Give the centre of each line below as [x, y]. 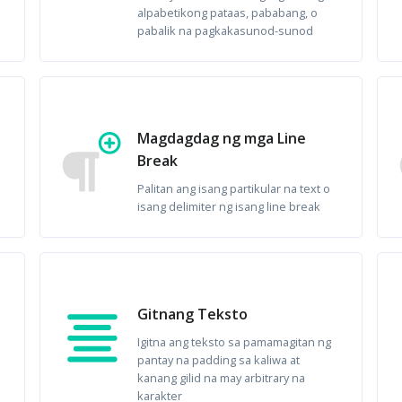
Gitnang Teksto [193, 314]
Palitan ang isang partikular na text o [234, 188]
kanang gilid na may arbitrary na [222, 378]
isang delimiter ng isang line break [229, 206]
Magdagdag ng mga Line [222, 138]
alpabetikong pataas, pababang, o [228, 13]
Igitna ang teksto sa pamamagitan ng [235, 342]
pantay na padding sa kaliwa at [219, 360]
